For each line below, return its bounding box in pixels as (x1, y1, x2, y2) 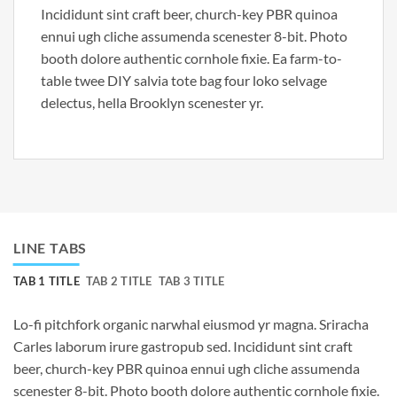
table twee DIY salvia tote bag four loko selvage (41, 71, 327, 89)
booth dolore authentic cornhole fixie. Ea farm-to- (41, 49, 342, 66)
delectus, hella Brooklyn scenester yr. (41, 93, 263, 111)
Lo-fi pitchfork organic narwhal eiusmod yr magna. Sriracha (13, 315, 369, 332)
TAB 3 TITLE (158, 273, 225, 288)
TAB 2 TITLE (85, 273, 152, 288)
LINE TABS (13, 238, 88, 256)
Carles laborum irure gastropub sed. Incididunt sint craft (13, 337, 353, 354)
